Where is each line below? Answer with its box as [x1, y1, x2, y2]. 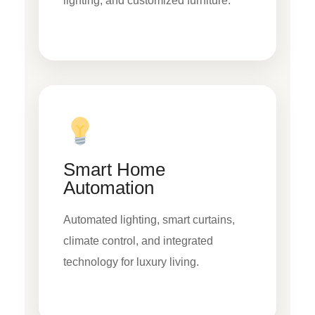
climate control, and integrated [63, 235, 213, 247]
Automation [63, 177, 154, 199]
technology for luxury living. [63, 256, 199, 269]
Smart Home [63, 159, 165, 181]
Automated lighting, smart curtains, [63, 214, 235, 226]
